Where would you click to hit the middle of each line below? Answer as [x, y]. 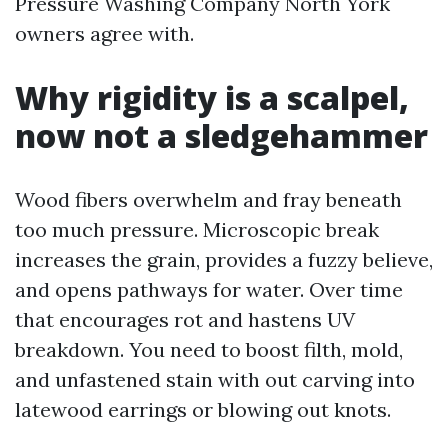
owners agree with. [104, 33]
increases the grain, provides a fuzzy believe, [224, 259]
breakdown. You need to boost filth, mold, [209, 349]
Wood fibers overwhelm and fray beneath [208, 199]
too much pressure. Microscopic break [197, 229]
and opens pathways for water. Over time [209, 289]
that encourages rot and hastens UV [185, 319]
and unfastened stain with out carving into [215, 379]
